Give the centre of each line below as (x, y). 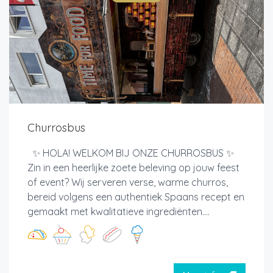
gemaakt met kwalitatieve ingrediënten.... (119, 211)
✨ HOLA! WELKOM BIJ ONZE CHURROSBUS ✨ (136, 153)
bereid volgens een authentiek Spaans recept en (136, 197)
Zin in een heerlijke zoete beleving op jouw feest (133, 167)
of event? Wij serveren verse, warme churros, (128, 182)
